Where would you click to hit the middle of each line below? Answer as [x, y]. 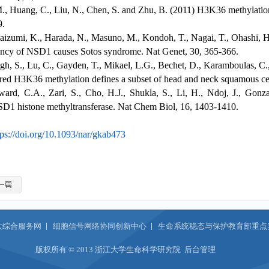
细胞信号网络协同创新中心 [99, 226]
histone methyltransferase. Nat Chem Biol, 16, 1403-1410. [128, 106]
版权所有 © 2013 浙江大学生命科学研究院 [110, 249]
